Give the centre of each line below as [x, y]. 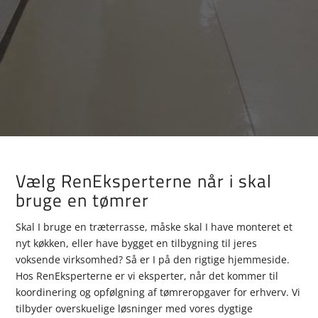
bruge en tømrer [83, 200]
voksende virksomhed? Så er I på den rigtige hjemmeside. [153, 259]
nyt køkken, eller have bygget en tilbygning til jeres [137, 243]
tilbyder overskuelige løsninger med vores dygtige [135, 308]
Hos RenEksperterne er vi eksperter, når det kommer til [147, 275]
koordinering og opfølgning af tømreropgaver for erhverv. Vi [158, 292]
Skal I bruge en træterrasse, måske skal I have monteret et [154, 226]
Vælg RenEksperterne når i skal [144, 181]
